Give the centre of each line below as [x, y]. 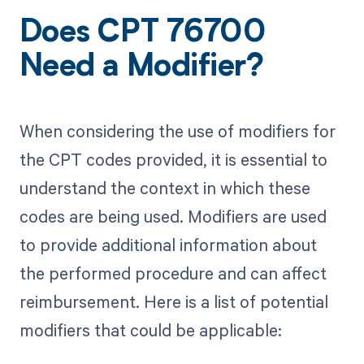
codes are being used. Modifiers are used [173, 216]
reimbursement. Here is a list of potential [173, 301]
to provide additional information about [168, 244]
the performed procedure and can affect [173, 273]
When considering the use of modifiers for [177, 130]
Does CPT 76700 [143, 35]
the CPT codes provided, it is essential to [173, 159]
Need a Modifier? [141, 69]
